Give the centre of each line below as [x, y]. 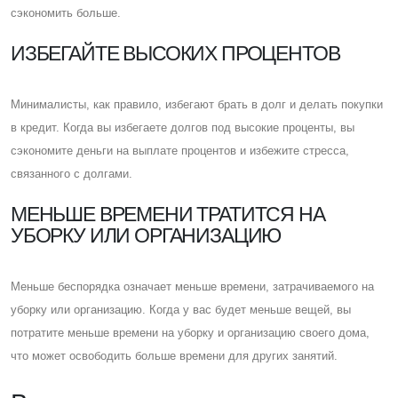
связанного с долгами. [72, 173]
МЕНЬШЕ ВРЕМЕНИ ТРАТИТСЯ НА [168, 214]
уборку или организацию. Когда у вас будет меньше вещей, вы [181, 309]
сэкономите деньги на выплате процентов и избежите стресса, [180, 150]
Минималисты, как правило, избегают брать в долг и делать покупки [197, 104]
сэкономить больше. [66, 12]
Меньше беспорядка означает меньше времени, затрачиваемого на [192, 286]
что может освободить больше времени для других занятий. [174, 355]
